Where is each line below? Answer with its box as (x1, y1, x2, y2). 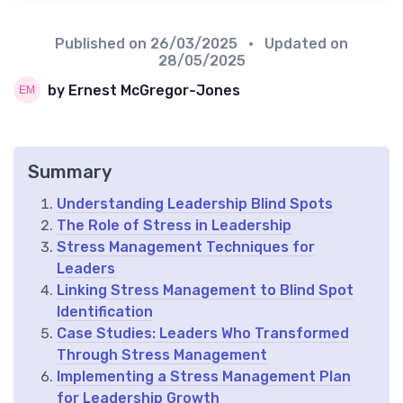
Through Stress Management (57, 346, 267, 364)
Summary (28, 161, 112, 184)
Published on (55, 35, 150, 53)
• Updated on (241, 35, 348, 53)
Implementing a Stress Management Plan (57, 368, 351, 386)
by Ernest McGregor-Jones (48, 81, 240, 99)
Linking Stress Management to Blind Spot (57, 282, 354, 300)
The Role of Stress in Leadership (57, 217, 291, 235)
